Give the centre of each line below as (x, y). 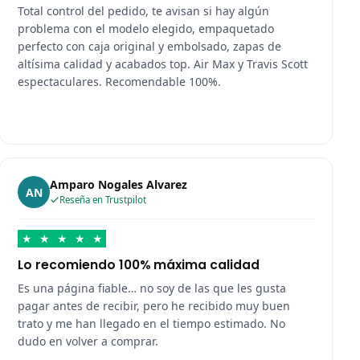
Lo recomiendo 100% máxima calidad (139, 265)
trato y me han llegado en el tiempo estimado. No (152, 324)
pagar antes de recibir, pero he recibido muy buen (154, 306)
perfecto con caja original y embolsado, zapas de (150, 47)
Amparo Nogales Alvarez (119, 185)
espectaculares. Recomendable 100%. (120, 82)
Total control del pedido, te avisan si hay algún (144, 11)
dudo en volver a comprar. (88, 342)
